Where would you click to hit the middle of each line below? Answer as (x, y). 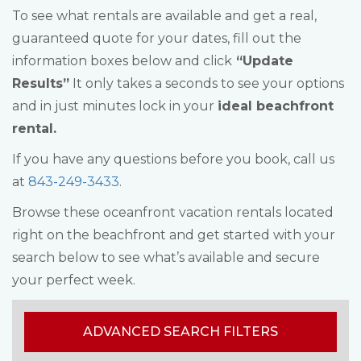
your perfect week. (74, 280)
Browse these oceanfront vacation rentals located (173, 212)
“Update (263, 61)
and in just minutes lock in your (115, 106)
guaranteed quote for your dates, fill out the (157, 38)
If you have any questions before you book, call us (173, 159)
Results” (41, 83)
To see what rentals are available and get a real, (164, 16)
